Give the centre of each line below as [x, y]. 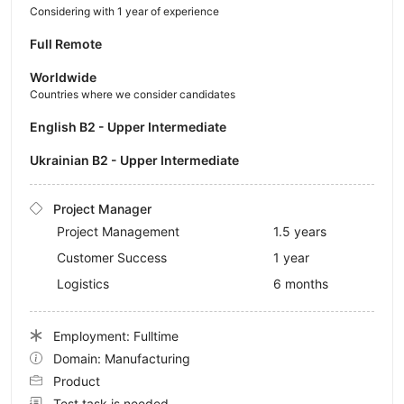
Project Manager [102, 208]
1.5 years [300, 231]
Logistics [83, 283]
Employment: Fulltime [116, 335]
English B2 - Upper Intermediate [132, 126]
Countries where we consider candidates [133, 94]
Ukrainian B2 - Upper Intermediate [139, 160]
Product [77, 381]
